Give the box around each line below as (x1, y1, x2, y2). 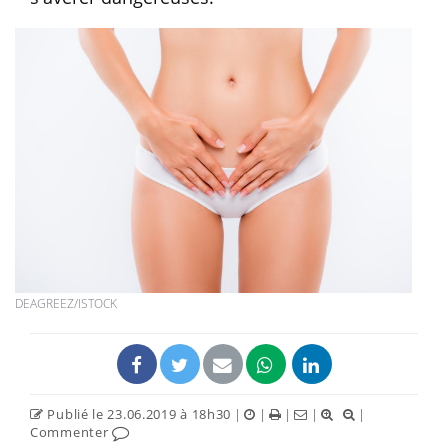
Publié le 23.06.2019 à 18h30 (43, 404, 232, 423)
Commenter (30, 422, 112, 441)
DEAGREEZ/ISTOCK (15, 294, 117, 312)
